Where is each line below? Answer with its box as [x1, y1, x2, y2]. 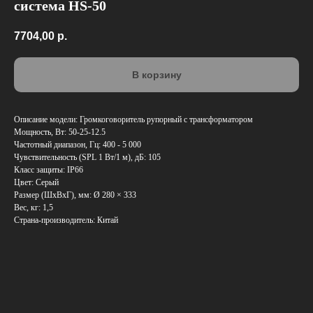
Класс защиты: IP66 [14, 165, 83, 175]
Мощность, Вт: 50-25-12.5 [14, 127, 105, 138]
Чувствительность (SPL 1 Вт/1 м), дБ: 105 [14, 152, 161, 163]
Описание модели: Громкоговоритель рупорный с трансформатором [14, 115, 253, 125]
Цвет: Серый [14, 177, 59, 188]
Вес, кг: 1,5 [14, 203, 53, 213]
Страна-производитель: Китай [14, 215, 118, 226]
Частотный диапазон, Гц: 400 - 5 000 [14, 140, 141, 150]
